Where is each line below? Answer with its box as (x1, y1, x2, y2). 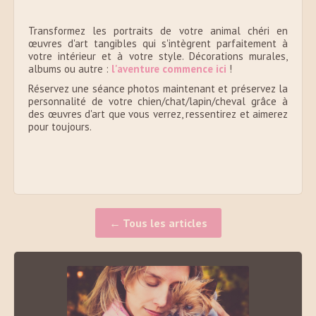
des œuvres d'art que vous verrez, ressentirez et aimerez (28, 107, 288, 121)
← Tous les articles (109, 216, 207, 231)
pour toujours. (28, 120, 92, 134)
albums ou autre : (28, 62, 111, 76)
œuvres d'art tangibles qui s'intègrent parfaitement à (28, 37, 288, 51)
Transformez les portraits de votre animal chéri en (28, 24, 288, 38)
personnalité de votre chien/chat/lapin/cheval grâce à (28, 95, 288, 109)
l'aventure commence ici (111, 62, 226, 76)
